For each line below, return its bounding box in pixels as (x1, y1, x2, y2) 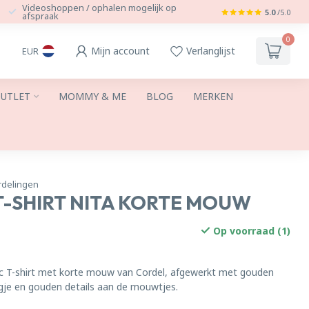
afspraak (22, 10, 59, 22)
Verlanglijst (186, 44, 235, 57)
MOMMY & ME (59, 90, 126, 103)
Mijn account (90, 44, 150, 57)
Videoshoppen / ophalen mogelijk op (22, 1, 177, 14)
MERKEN (193, 90, 233, 103)
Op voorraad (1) (210, 224, 290, 237)
